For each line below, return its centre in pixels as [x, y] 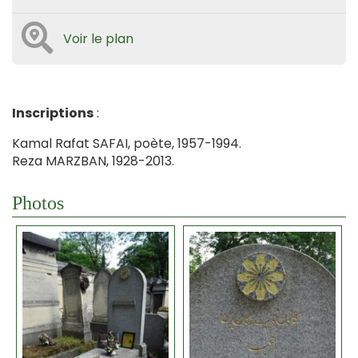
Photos [38, 203]
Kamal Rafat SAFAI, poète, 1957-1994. [127, 143]
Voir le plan [98, 38]
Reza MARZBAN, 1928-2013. [93, 161]
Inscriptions [53, 113]
